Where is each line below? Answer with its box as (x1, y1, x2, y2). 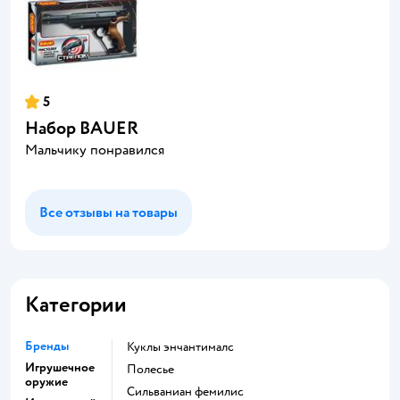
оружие (25, 374, 68, 389)
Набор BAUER (25, 117, 138, 139)
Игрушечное (25, 360, 95, 375)
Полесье (137, 362, 174, 377)
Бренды (25, 338, 69, 354)
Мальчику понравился (25, 141, 164, 159)
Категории (25, 291, 127, 319)
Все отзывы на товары (39, 204, 178, 221)
